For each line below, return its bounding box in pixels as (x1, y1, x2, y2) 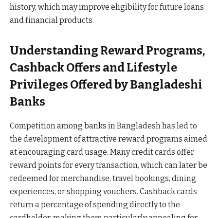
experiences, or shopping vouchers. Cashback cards (10, 186, 197, 196)
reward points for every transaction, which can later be (10, 160, 207, 170)
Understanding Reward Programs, (10, 43, 205, 57)
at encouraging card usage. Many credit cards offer (10, 147, 194, 157)
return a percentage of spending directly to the (10, 200, 180, 209)
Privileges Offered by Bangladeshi (10, 77, 202, 91)
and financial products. (10, 15, 94, 25)
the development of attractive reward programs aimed (10, 134, 207, 144)
